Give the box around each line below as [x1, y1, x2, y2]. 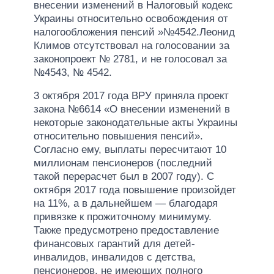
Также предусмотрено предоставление [34, 224, 219, 236]
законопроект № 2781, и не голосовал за [34, 53, 227, 65]
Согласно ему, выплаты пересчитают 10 [34, 143, 226, 155]
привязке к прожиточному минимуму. [34, 210, 212, 223]
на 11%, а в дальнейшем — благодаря [34, 197, 218, 209]
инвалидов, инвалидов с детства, [34, 251, 196, 263]
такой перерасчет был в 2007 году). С [34, 170, 214, 182]
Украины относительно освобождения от [34, 12, 228, 24]
